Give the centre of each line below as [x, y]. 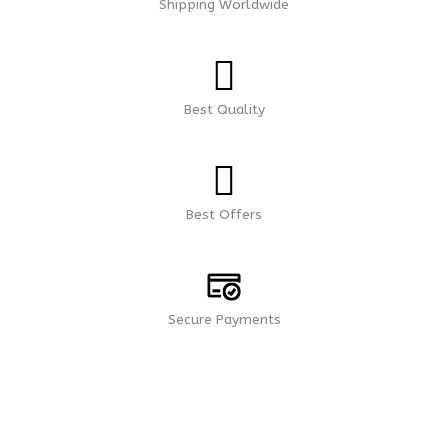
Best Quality [224, 109]
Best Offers [224, 214]
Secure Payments [224, 319]
